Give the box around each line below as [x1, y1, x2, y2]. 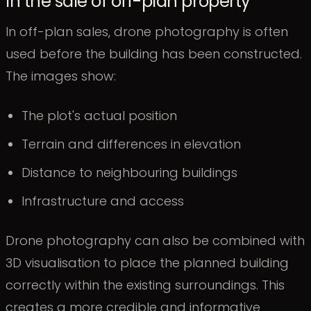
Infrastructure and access [22, 192, 185, 210]
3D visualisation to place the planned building [6, 254, 289, 272]
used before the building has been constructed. [6, 45, 302, 63]
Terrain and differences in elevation [22, 135, 242, 153]
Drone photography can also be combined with [6, 232, 305, 250]
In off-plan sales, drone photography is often [6, 23, 288, 41]
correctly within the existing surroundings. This [6, 276, 285, 294]
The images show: [6, 67, 116, 85]
